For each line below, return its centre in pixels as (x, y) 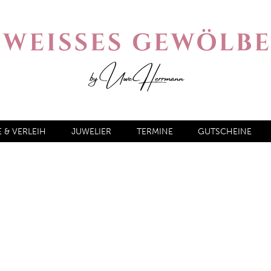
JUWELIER (91, 131)
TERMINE (155, 131)
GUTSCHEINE (225, 131)
